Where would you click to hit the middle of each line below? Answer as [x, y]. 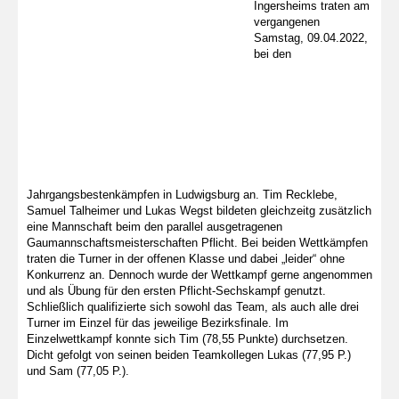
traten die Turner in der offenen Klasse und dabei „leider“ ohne [186, 259]
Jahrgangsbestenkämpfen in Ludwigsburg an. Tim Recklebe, [182, 195]
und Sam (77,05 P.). [78, 371]
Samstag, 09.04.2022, [311, 38]
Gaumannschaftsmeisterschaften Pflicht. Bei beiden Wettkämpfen [197, 243]
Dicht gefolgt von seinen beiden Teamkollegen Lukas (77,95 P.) [189, 355]
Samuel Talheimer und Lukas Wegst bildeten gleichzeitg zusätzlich [199, 211]
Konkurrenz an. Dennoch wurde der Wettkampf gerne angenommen [199, 275]
